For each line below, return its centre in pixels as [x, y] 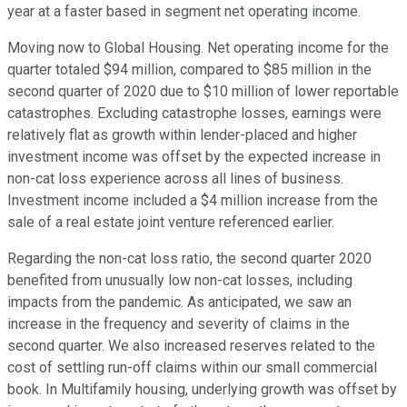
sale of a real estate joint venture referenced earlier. [171, 223]
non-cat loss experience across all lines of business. [175, 179]
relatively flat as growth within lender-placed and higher [182, 135]
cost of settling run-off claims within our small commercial [192, 368]
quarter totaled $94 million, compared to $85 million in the [189, 70]
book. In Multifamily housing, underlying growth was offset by [202, 390]
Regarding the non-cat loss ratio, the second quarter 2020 [189, 259]
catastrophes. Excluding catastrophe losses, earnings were [194, 114]
